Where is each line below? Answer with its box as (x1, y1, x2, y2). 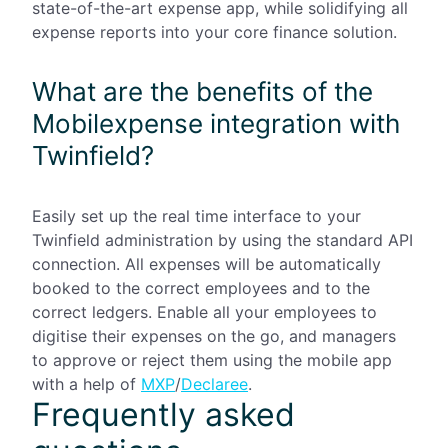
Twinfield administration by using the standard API (32, 229, 413, 250)
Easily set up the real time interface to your (32, 205, 361, 226)
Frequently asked (32, 394, 295, 434)
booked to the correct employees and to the (32, 277, 370, 298)
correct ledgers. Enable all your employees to (32, 301, 377, 322)
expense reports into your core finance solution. (32, 21, 397, 42)
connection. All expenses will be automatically (32, 253, 381, 274)
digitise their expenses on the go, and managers (32, 325, 396, 346)
